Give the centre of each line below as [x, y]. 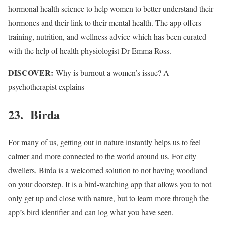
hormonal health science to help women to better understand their [111, 9]
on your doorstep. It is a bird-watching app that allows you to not [110, 184]
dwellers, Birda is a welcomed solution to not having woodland [108, 170]
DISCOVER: [32, 73]
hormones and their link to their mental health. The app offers [105, 23]
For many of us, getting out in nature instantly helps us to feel [104, 142]
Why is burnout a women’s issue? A [113, 73]
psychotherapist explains [47, 87]
